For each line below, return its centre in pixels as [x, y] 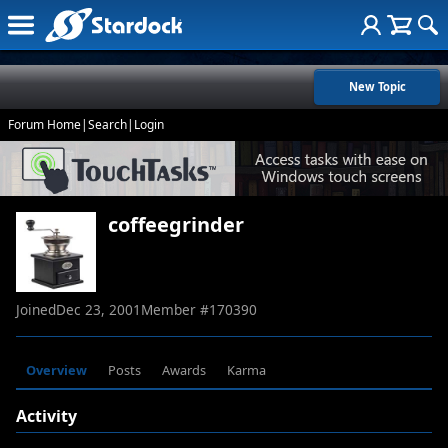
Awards [183, 370]
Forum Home [44, 124]
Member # [175, 310]
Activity [46, 416]
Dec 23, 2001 [98, 310]
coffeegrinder [176, 225]
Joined [36, 310]
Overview [57, 370]
